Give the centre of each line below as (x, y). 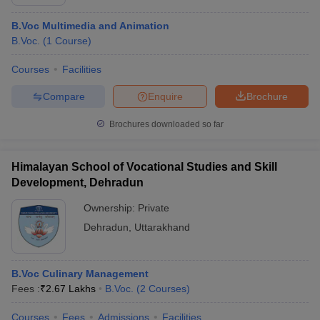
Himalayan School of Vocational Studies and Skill (144, 167)
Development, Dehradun (77, 182)
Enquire (165, 96)
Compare (64, 96)
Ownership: (111, 208)
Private (154, 208)
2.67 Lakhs (71, 289)
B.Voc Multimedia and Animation (90, 26)
